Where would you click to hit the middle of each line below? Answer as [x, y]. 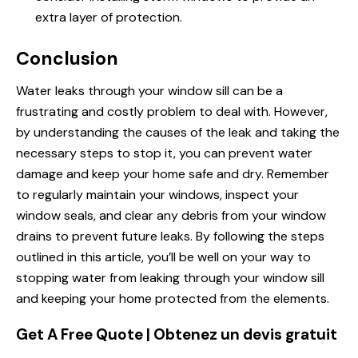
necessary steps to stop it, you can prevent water [164, 153]
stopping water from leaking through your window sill [170, 278]
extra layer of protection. [109, 18]
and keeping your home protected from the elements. [173, 299]
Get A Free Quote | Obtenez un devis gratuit [177, 335]
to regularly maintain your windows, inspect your [157, 195]
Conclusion [67, 59]
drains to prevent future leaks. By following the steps [170, 237]
